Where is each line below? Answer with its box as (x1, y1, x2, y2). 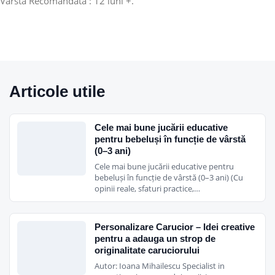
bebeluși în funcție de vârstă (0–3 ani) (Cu (95, 171, 243, 183)
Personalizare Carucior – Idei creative (95, 221, 255, 232)
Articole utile (9, 82, 105, 101)
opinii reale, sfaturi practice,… (95, 182, 200, 194)
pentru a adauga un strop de (95, 233, 215, 244)
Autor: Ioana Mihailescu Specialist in (95, 260, 225, 271)
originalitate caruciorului (95, 244, 199, 255)
